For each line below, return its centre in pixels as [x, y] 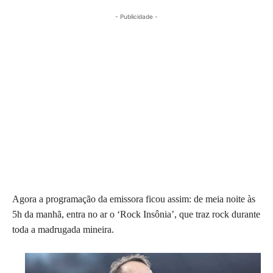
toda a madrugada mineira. [63, 229]
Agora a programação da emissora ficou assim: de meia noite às [134, 199]
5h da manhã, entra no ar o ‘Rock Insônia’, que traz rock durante [136, 214]
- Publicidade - [136, 16]
